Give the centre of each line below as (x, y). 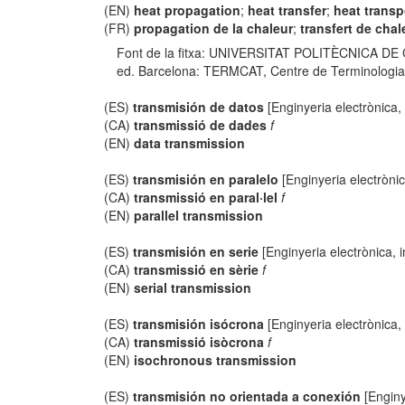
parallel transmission (199, 215)
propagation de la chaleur (214, 28)
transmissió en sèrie (197, 269)
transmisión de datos (199, 107)
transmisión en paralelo (206, 179)
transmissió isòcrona (199, 342)
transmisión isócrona (199, 324)
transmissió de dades (201, 125)
